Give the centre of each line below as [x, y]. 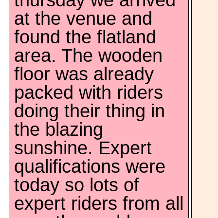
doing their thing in [90, 111]
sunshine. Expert [83, 148]
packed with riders [89, 92]
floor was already [84, 74]
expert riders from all [99, 203]
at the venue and [83, 18]
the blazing [59, 129]
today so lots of [77, 185]
